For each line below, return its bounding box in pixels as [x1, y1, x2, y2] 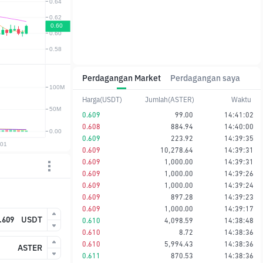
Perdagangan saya [170, 73, 240, 83]
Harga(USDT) [82, 95, 122, 104]
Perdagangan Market [82, 73, 161, 83]
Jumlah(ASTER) [145, 95, 194, 104]
